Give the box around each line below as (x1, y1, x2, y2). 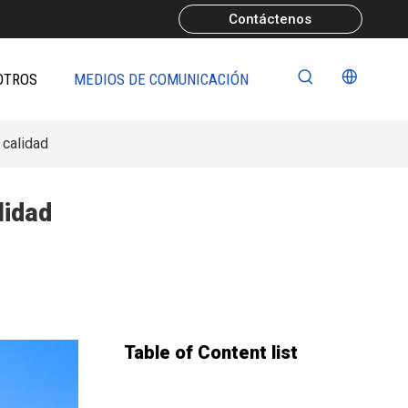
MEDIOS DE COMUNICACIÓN (73, 70, 249, 88)
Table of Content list (124, 342, 298, 363)
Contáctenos (229, 11, 312, 27)
